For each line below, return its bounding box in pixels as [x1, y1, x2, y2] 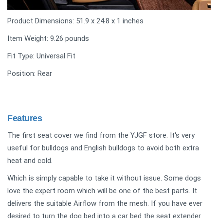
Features [7, 113, 42, 124]
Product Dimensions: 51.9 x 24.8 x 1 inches [7, 17, 144, 26]
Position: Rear [7, 69, 52, 78]
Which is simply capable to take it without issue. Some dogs [7, 174, 201, 183]
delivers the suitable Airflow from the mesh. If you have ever [7, 199, 202, 208]
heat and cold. [7, 156, 54, 165]
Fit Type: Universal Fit [7, 52, 75, 61]
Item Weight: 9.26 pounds [7, 34, 89, 43]
